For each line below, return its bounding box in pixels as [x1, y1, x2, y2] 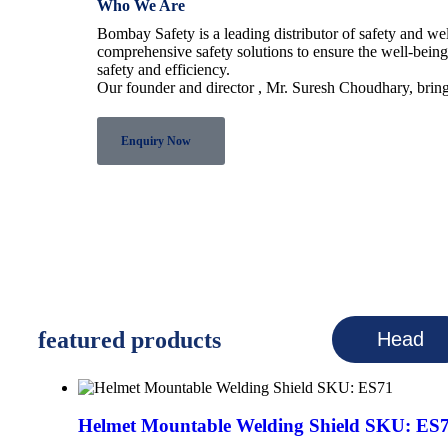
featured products [38, 326, 221, 353]
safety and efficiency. [97, 60, 230, 78]
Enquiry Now [121, 133, 191, 148]
